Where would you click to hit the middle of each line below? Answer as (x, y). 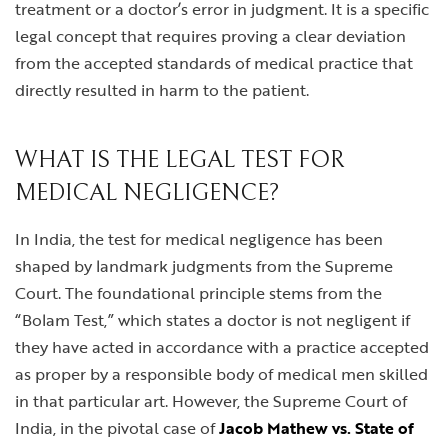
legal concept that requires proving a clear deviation (210, 36)
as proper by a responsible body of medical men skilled (221, 374)
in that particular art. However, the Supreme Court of (211, 401)
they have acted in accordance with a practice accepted (222, 347)
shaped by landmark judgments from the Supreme (204, 266)
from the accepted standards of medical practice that (214, 63)
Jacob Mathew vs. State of (316, 428)
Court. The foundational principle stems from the (198, 293)
